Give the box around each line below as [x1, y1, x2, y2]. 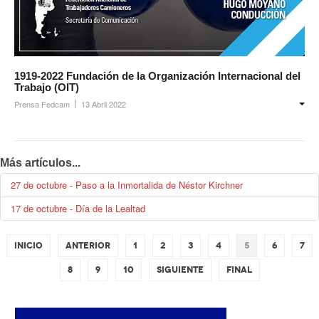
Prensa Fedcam [14, 98, 70, 110]
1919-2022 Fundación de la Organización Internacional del [14, 70, 300, 82]
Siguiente [156, 264, 204, 276]
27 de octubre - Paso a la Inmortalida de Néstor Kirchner [11, 178, 243, 192]
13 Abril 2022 [81, 98, 126, 110]
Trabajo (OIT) [14, 81, 79, 93]
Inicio [14, 240, 43, 251]
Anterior [66, 240, 110, 251]
